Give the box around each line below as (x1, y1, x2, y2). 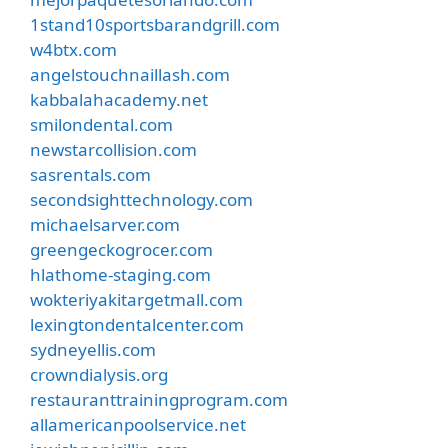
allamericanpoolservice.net (30, 412, 246, 436)
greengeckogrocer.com (30, 237, 213, 261)
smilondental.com (30, 112, 173, 136)
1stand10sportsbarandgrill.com (30, 12, 280, 36)
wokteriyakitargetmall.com (30, 287, 243, 311)
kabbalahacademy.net (30, 87, 208, 111)
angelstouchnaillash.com (30, 62, 230, 86)
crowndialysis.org (30, 362, 168, 386)
